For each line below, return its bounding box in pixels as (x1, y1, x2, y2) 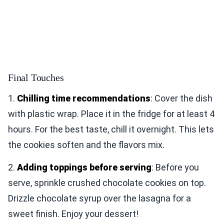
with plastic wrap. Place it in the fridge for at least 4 (8, 108, 214, 119)
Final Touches (8, 72, 64, 83)
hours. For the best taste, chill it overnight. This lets (8, 124, 214, 135)
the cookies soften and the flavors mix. (8, 139, 164, 150)
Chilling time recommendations (17, 93, 150, 104)
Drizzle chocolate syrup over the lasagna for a (8, 193, 191, 204)
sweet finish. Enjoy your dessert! (8, 208, 138, 219)
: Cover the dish (150, 93, 212, 104)
